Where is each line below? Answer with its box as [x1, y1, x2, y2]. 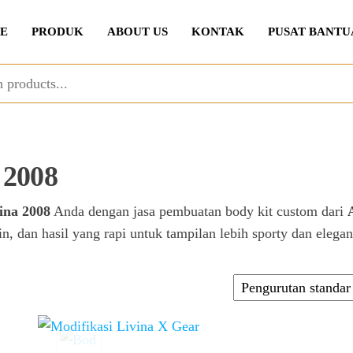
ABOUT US [106, 25, 168, 38]
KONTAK [191, 25, 244, 38]
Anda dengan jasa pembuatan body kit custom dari [50, 203, 347, 219]
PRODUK [31, 25, 84, 38]
